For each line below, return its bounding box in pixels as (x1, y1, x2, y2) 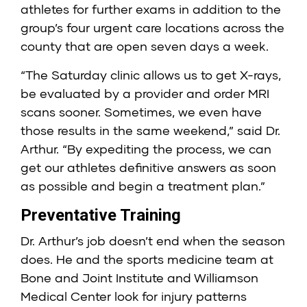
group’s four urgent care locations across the (21, 20, 284, 36)
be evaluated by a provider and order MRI (21, 86, 269, 101)
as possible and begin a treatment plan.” (21, 178, 265, 194)
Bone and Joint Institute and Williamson (21, 270, 258, 286)
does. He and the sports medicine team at (21, 251, 273, 267)
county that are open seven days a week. (21, 38, 275, 54)
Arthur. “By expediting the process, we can (21, 141, 271, 157)
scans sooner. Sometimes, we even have (21, 104, 262, 120)
